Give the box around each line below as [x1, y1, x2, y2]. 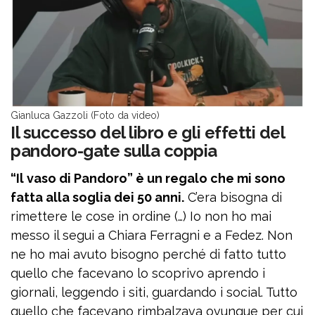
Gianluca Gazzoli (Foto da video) [11, 110, 160, 121]
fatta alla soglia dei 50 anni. [11, 190, 184, 205]
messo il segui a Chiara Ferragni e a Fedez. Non [11, 228, 292, 243]
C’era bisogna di [184, 190, 282, 205]
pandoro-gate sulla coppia [11, 141, 218, 161]
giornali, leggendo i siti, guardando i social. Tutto [11, 285, 297, 300]
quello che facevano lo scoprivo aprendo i [11, 266, 265, 281]
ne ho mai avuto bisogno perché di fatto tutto [11, 247, 286, 262]
